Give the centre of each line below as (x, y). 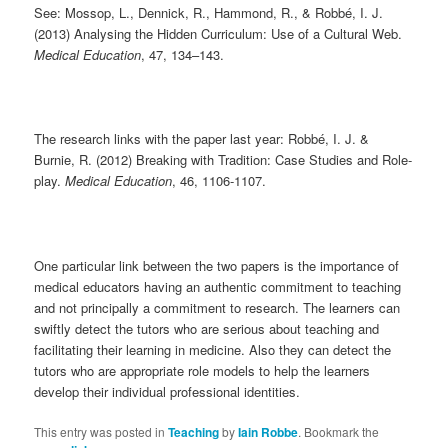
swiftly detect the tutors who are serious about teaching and (207, 328)
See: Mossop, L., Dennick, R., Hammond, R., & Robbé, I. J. (209, 13)
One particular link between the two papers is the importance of (217, 265)
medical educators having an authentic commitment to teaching (218, 286)
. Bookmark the (339, 431)
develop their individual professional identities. (167, 391)
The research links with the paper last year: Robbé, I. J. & (202, 139)
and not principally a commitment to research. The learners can (217, 307)
